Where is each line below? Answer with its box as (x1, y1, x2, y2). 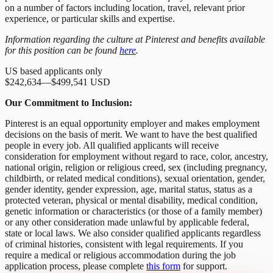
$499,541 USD (51, 77, 110, 88)
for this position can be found (5, 45, 119, 56)
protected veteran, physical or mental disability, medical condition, (5, 195, 258, 206)
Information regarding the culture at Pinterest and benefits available (5, 34, 265, 45)
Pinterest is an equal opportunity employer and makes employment (5, 118, 260, 129)
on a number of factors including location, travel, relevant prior (5, 2, 245, 13)
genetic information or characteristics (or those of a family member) (5, 206, 262, 217)
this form (146, 261, 180, 272)
